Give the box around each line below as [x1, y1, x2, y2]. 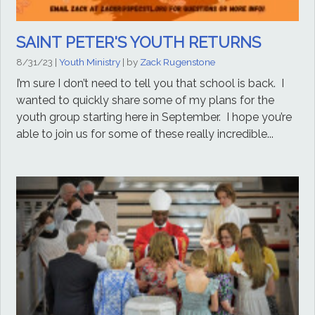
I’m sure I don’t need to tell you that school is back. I [16, 76, 285, 90]
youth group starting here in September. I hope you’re [16, 110, 292, 124]
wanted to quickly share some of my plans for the [16, 93, 275, 107]
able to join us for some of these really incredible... [16, 127, 274, 141]
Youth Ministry [59, 56, 121, 67]
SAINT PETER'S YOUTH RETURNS [16, 33, 262, 52]
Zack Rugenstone [140, 56, 216, 67]
